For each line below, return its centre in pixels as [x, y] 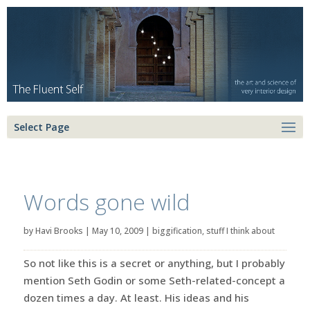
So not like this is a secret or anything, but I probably [154, 263]
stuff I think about [240, 230]
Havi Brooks [59, 230]
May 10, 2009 [117, 230]
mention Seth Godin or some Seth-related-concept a [154, 280]
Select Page [42, 127]
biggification [177, 230]
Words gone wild [106, 201]
